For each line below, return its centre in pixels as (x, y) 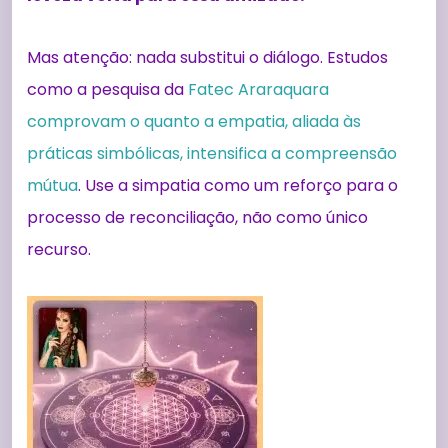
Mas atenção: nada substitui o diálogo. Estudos (207, 57)
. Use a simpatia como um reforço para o (238, 185)
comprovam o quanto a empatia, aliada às (194, 121)
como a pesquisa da (107, 89)
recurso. (59, 249)
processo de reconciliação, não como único (197, 217)
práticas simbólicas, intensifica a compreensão (212, 153)
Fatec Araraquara (258, 89)
